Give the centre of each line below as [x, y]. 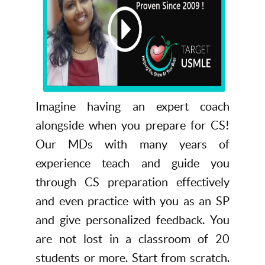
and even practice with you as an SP [132, 201]
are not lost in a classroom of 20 [132, 239]
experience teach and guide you [132, 164]
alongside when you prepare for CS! [132, 126]
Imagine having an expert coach [132, 107]
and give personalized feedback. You [132, 220]
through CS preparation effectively [132, 182]
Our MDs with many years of [132, 145]
